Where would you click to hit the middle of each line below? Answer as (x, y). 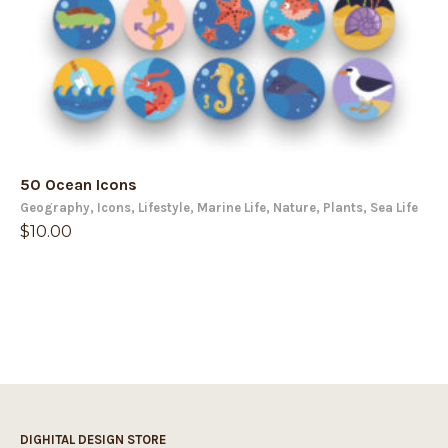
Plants (343, 207)
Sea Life (394, 207)
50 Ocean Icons (78, 184)
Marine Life (231, 207)
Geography (55, 207)
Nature (294, 207)
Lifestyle (164, 207)
